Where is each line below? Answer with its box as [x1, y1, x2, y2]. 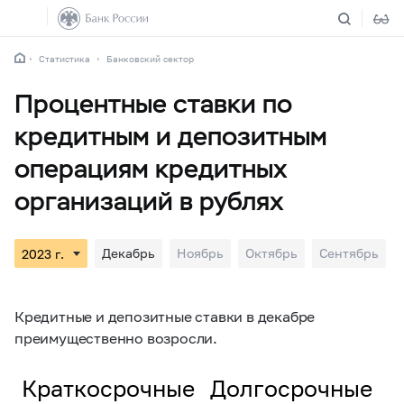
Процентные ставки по [14, 87, 292, 120]
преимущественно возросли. [14, 329, 218, 346]
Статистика [39, 53, 90, 64]
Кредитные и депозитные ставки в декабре [14, 308, 316, 325]
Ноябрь [177, 245, 224, 261]
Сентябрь [319, 245, 379, 261]
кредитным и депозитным [14, 120, 327, 152]
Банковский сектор [106, 53, 194, 64]
